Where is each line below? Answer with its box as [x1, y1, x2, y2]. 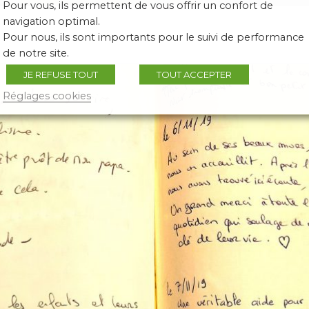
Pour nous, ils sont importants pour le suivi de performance [3, 30, 304, 43]
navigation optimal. [3, 14, 100, 28]
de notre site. [3, 46, 69, 59]
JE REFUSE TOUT [23, 68, 98, 80]
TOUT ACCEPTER [157, 68, 232, 80]
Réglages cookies [3, 89, 91, 102]
